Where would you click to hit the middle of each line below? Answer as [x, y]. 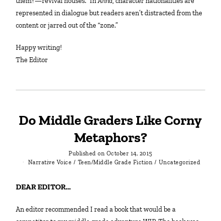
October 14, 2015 [129, 154]
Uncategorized [180, 162]
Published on [87, 154]
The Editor [32, 60]
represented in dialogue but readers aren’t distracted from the [109, 13]
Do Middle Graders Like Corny [110, 120]
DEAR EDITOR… [46, 187]
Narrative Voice [50, 162]
